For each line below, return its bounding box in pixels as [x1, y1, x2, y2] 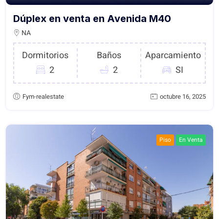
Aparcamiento [145, 49, 201, 63]
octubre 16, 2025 [160, 92, 206, 102]
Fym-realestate [22, 92, 64, 102]
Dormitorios [22, 49, 69, 63]
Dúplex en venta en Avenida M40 [13, 13, 171, 25]
